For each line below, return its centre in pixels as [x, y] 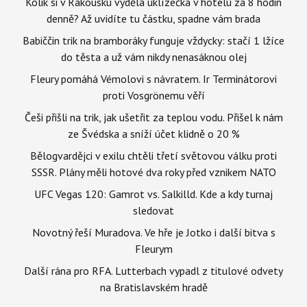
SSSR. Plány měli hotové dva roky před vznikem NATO [153, 172]
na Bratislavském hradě [153, 287]
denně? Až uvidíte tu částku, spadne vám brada [153, 18]
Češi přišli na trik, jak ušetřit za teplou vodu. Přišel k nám [153, 117]
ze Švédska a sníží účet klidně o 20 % [153, 133]
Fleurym [153, 248]
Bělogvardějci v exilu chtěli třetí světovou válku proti [153, 155]
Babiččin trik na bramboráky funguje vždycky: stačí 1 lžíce [153, 40]
